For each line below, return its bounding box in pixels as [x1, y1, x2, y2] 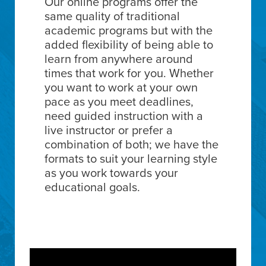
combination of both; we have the [45, 135, 218, 153]
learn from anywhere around [45, 50, 193, 67]
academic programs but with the [45, 21, 213, 39]
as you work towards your [45, 164, 178, 181]
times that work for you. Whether [45, 64, 214, 81]
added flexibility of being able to [45, 36, 213, 53]
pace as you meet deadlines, [45, 93, 194, 110]
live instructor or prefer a [45, 121, 173, 138]
